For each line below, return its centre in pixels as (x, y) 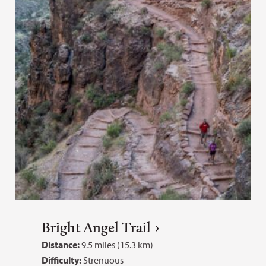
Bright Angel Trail (96, 227)
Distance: (61, 245)
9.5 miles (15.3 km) (116, 245)
